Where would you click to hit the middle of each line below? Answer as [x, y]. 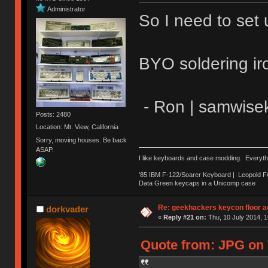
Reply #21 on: [185, 217]
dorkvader [67, 209]
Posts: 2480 [54, 115]
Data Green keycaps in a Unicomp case [197, 183]
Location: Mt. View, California [77, 127]
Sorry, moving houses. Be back [82, 140]
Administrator [67, 9]
